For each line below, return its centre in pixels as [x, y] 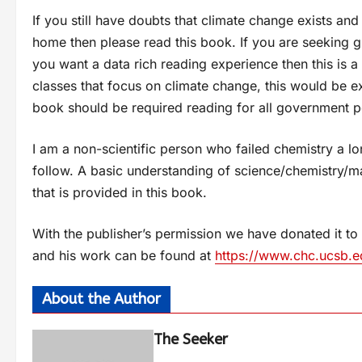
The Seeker [191, 340]
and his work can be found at [124, 256]
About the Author [101, 299]
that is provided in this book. [120, 193]
